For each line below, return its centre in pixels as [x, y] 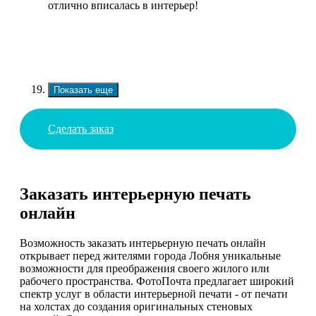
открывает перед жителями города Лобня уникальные [150, 256]
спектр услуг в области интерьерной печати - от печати [154, 294]
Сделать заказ [81, 129]
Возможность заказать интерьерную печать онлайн [143, 243]
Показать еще [83, 90]
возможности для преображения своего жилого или [145, 269]
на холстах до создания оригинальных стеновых [136, 307]
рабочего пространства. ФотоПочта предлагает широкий [157, 281]
